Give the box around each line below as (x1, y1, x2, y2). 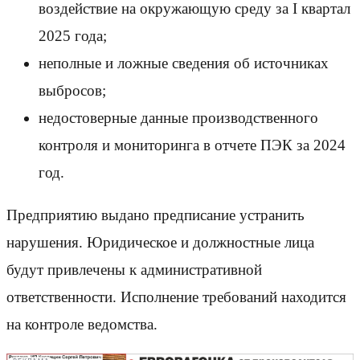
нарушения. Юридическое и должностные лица (6, 233, 314, 251)
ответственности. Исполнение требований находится (6, 288, 346, 305)
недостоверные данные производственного (39, 108, 318, 126)
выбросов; (39, 81, 106, 99)
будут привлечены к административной (6, 260, 262, 278)
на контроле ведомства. (6, 315, 157, 333)
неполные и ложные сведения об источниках (39, 54, 329, 72)
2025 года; (39, 27, 107, 44)
